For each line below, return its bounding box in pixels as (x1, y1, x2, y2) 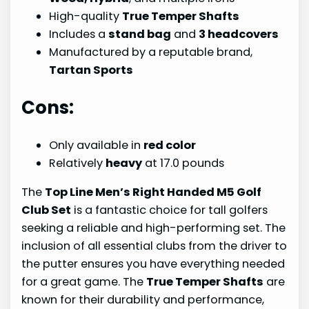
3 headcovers (199, 26, 279, 43)
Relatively (49, 155, 106, 172)
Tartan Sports (49, 62, 134, 79)
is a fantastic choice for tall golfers (71, 202, 268, 219)
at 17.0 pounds (142, 155, 225, 172)
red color (143, 137, 197, 154)
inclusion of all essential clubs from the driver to (21, 238, 288, 255)
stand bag (108, 26, 172, 43)
